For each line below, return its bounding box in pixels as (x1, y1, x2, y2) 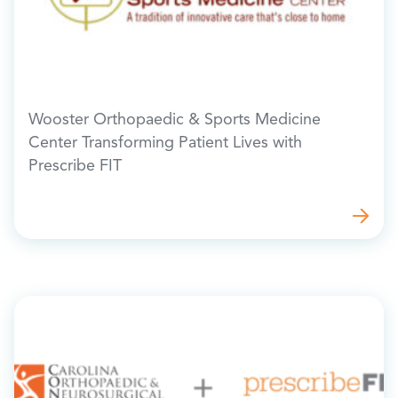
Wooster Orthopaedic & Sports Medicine (28, 112, 321, 129)
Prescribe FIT (28, 158, 122, 175)
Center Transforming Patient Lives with (28, 135, 302, 152)
